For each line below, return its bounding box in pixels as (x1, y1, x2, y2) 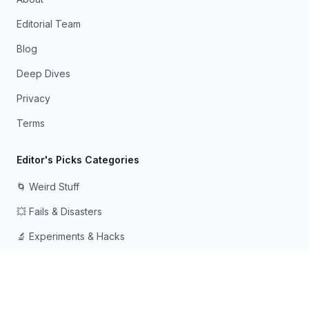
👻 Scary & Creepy (17, 280, 101, 292)
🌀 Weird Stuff (17, 181, 79, 192)
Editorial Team (17, 18, 81, 30)
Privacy (17, 92, 50, 104)
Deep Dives (17, 68, 70, 79)
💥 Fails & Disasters (17, 206, 102, 217)
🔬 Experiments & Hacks (17, 230, 125, 242)
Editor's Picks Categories (17, 154, 139, 166)
